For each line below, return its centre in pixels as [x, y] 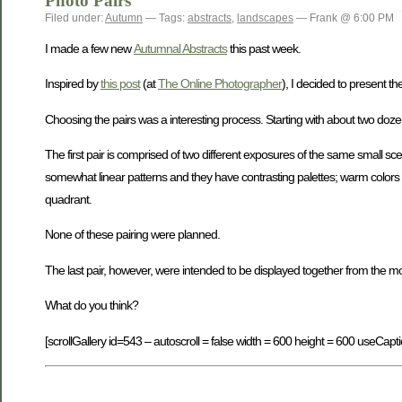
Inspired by [73, 84]
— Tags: [165, 18]
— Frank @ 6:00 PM [344, 18]
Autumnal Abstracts [180, 48]
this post [120, 84]
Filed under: [75, 18]
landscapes [265, 18]
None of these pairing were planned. [132, 235]
